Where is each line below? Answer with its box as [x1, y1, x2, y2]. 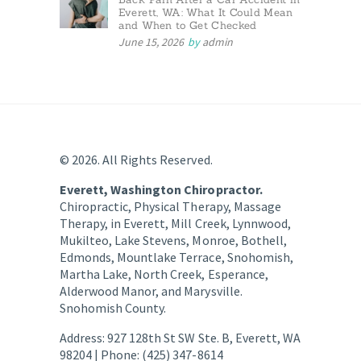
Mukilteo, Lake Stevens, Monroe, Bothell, [60, 231, 287, 248]
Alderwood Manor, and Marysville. [60, 282, 243, 299]
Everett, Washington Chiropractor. [60, 180, 263, 197]
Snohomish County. [60, 299, 167, 316]
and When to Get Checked [118, 18, 257, 32]
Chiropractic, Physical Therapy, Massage [60, 197, 281, 214]
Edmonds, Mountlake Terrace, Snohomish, [60, 248, 293, 265]
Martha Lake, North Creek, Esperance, [60, 265, 268, 282]
